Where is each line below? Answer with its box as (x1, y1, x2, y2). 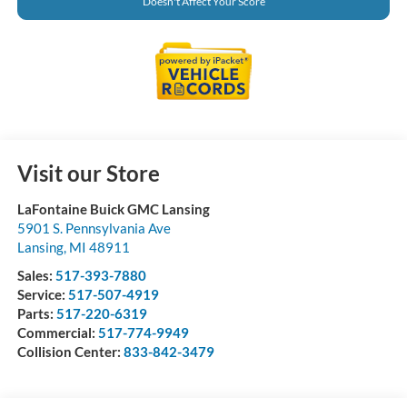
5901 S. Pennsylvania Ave (16, 219, 171, 236)
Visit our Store (16, 159, 160, 186)
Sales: (16, 266, 55, 283)
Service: (16, 285, 68, 303)
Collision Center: (16, 342, 124, 360)
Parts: (16, 304, 56, 322)
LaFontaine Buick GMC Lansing (16, 200, 210, 217)
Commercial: (16, 323, 98, 341)
